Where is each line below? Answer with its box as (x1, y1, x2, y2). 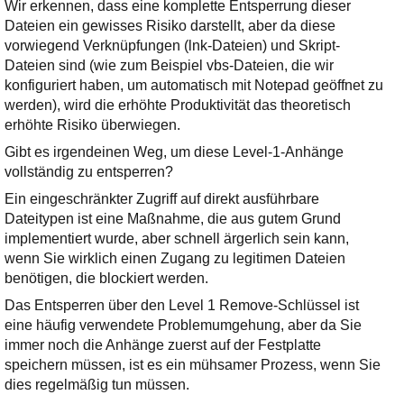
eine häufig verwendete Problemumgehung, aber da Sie (4, 317, 362, 333)
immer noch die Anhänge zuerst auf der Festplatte (4, 337, 321, 353)
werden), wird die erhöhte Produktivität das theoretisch (4, 97, 351, 113)
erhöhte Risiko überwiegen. (4, 117, 180, 133)
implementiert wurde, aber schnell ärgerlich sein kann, (4, 231, 349, 246)
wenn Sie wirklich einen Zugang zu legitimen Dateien (4, 251, 345, 266)
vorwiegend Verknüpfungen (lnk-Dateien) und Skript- (4, 38, 340, 53)
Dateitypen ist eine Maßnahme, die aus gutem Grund (4, 211, 341, 226)
